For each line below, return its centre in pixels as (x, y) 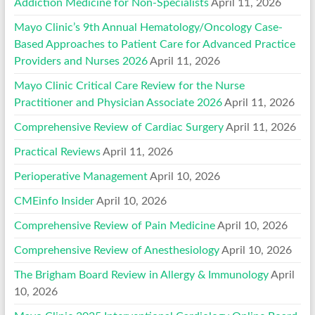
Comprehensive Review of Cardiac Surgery (118, 127)
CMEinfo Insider (54, 201)
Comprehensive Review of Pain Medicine (114, 225)
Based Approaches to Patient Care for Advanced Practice (154, 44)
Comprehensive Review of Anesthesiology (116, 250)
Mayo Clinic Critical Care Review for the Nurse (129, 85)
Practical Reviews (57, 152)
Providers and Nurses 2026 (81, 61)
